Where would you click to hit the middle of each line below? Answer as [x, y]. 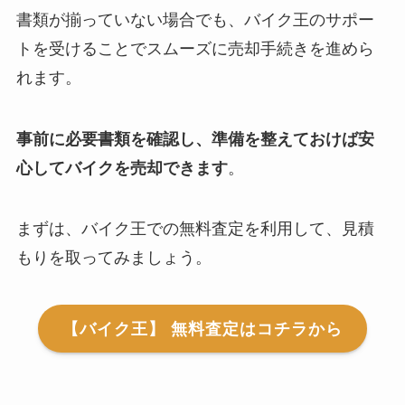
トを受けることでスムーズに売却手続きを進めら [195, 48]
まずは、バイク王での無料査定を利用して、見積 [195, 229]
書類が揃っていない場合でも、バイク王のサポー [195, 19]
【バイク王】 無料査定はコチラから [202, 329]
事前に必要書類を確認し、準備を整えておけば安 [195, 139]
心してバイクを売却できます [122, 168]
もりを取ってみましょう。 [113, 258]
